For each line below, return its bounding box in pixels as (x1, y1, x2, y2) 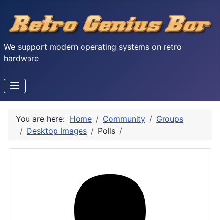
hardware (4, 53, 39, 63)
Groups (156, 113, 183, 124)
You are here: (16, 113, 70, 124)
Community (103, 113, 145, 124)
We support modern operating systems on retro (4, 41, 182, 52)
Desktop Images (27, 125, 87, 136)
